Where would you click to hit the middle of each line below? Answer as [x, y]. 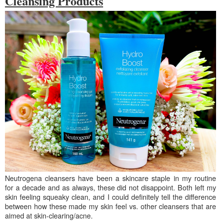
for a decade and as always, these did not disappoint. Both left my [110, 187]
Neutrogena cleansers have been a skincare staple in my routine [110, 178]
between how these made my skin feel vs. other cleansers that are [110, 206]
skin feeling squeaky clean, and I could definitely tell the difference [110, 196]
